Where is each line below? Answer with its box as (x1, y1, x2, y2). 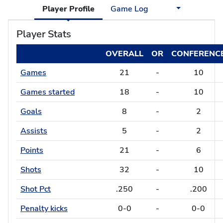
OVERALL (106, 48, 143, 59)
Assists (20, 125, 47, 136)
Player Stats (16, 27, 71, 41)
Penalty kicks (20, 203, 68, 214)
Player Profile (42, 3, 95, 14)
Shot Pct (20, 184, 51, 195)
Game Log (110, 3, 148, 14)
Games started (20, 87, 75, 98)
